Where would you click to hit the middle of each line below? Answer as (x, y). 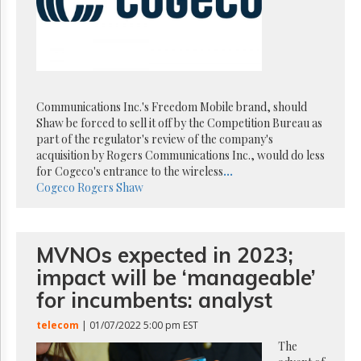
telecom (58, 325)
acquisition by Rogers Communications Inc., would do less (180, 155)
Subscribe (46, 228)
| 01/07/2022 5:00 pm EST (139, 325)
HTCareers (46, 206)
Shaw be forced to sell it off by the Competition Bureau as (179, 122)
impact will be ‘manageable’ (176, 277)
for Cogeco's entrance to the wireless (130, 171)
